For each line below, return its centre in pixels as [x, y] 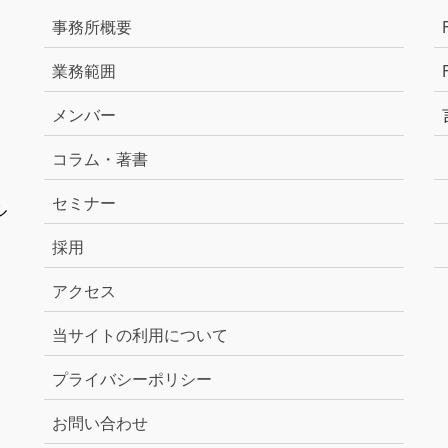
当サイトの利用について [140, 334]
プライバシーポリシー [132, 378]
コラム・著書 [100, 158]
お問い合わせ [100, 422]
